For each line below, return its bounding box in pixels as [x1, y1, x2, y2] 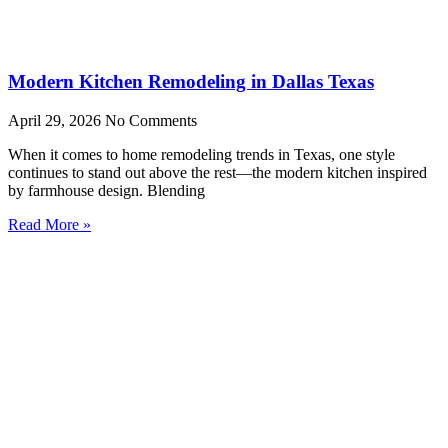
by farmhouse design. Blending [8, 182, 205, 199]
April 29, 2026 [8, 112, 105, 129]
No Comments [105, 112, 197, 129]
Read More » [8, 216, 91, 233]
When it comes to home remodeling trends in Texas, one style [8, 146, 395, 163]
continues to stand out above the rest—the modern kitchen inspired [8, 164, 427, 181]
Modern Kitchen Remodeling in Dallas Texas [8, 71, 374, 93]
